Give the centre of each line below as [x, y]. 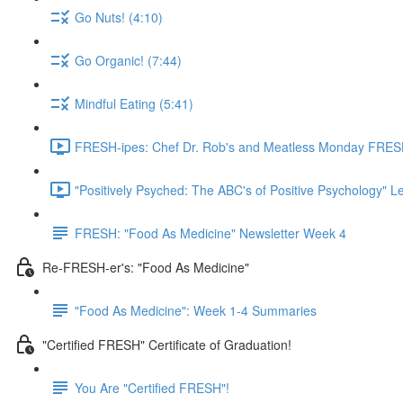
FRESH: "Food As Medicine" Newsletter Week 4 [210, 233]
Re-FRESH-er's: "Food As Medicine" [146, 267]
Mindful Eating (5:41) [134, 103]
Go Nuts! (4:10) [119, 17]
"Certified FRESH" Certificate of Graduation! [167, 344]
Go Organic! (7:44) [128, 60]
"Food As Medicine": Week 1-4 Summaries [196, 310]
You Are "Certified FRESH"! [152, 387]
